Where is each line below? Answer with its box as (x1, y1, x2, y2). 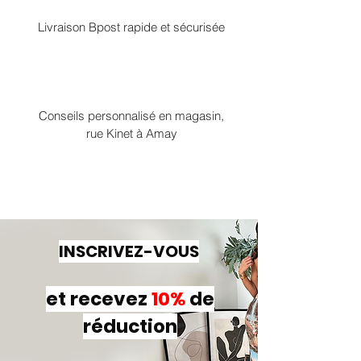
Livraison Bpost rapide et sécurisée (38, 19, 225, 35)
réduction (82, 313, 177, 340)
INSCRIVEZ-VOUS (59, 240, 199, 263)
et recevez (45, 286, 151, 313)
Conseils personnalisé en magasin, (39, 108, 224, 124)
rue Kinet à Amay (85, 126, 177, 142)
